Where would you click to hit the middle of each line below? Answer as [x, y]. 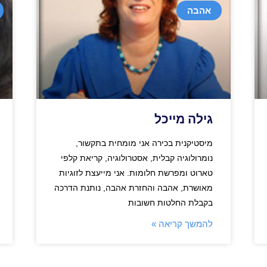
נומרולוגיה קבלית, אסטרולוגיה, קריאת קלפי [137, 158]
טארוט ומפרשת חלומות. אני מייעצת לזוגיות [136, 173]
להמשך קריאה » [182, 223]
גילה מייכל [184, 119]
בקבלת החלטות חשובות [171, 202]
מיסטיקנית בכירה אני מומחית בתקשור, [145, 143]
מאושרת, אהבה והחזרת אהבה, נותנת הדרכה [134, 187]
